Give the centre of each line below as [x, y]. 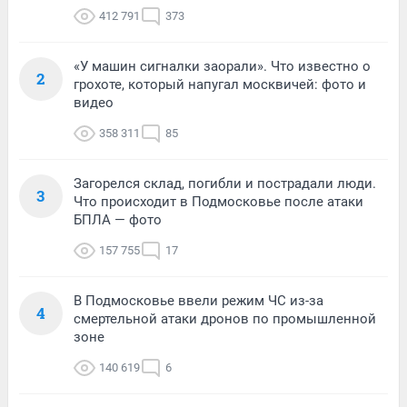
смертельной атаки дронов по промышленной [225, 318]
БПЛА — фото [118, 219]
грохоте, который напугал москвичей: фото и [220, 84]
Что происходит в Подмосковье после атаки [218, 201]
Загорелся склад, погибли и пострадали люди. [225, 183]
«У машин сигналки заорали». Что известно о [222, 66]
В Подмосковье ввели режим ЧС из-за [199, 300]
